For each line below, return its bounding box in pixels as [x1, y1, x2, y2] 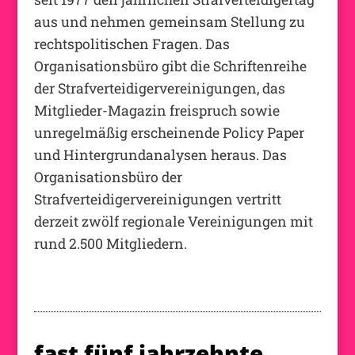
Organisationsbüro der [33, 167, 182, 186]
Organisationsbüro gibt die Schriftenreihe [33, 56, 307, 75]
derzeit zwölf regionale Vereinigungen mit [33, 212, 313, 231]
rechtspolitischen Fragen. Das [33, 34, 230, 53]
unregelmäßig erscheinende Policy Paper [33, 123, 304, 142]
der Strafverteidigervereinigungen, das [33, 78, 285, 97]
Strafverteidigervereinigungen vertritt [33, 189, 281, 208]
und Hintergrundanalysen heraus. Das [33, 145, 287, 164]
